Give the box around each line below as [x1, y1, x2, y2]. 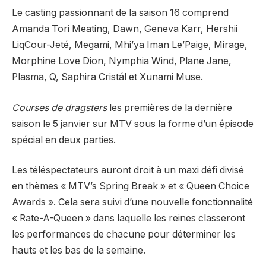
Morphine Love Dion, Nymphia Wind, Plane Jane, [12, 55, 232, 67]
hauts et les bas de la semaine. [12, 245, 145, 256]
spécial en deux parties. [12, 134, 116, 145]
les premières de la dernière [107, 102, 232, 113]
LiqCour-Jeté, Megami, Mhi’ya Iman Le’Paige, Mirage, [12, 39, 248, 51]
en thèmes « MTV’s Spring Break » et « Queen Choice [12, 180, 249, 192]
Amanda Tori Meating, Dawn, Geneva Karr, [12, 23, 206, 35]
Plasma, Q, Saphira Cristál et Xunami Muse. [12, 71, 203, 83]
